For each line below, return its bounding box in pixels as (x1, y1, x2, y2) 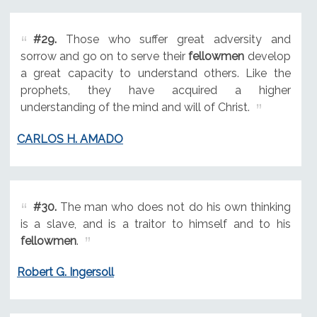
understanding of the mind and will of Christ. (20, 100, 250, 114)
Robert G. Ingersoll (16, 265, 114, 279)
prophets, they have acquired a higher (20, 83, 291, 97)
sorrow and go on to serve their (20, 49, 189, 63)
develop (244, 49, 291, 63)
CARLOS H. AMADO (16, 132, 123, 146)
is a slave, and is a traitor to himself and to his (20, 217, 291, 231)
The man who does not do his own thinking (56, 200, 291, 214)
